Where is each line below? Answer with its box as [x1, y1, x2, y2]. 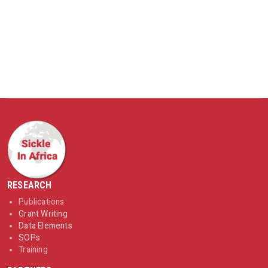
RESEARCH [7, 179, 52, 191]
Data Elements [19, 221, 72, 231]
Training [19, 245, 48, 255]
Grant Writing [19, 209, 68, 219]
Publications [19, 197, 65, 207]
